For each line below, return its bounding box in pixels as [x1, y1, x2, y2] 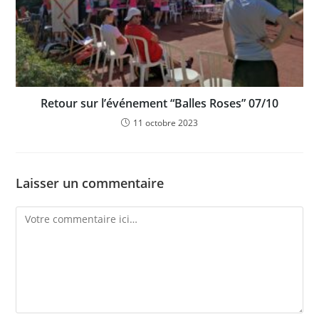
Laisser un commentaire [16, 174, 164, 192]
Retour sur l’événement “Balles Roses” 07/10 [41, 95, 278, 111]
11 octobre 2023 [133, 116, 198, 129]
